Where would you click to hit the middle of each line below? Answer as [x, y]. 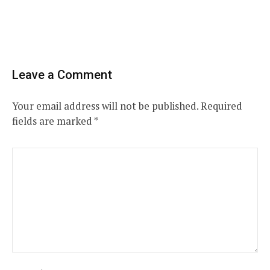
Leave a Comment [62, 75]
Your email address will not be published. [105, 106]
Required [221, 106]
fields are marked [53, 121]
